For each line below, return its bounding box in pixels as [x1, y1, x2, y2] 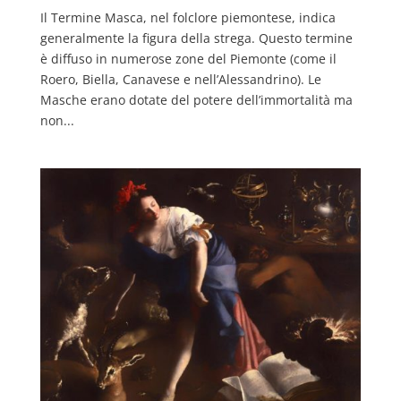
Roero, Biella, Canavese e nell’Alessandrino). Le [39, 70, 321, 88]
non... [39, 111, 74, 129]
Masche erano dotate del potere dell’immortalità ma [39, 90, 353, 108]
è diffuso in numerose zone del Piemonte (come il [39, 49, 337, 67]
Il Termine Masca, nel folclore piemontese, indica [39, 8, 336, 26]
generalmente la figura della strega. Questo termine [39, 29, 353, 47]
